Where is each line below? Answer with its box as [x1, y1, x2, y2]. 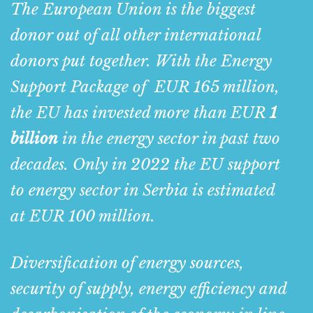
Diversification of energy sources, [10, 254, 244, 273]
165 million [194, 78, 275, 97]
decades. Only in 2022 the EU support [10, 155, 280, 175]
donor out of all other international [10, 26, 261, 45]
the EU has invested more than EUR [10, 103, 270, 123]
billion [10, 129, 58, 149]
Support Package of [10, 78, 150, 97]
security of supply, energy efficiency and [10, 279, 286, 299]
